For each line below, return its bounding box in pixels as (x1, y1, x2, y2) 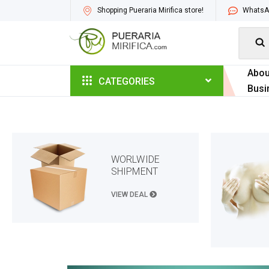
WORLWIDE (111, 153, 160, 165)
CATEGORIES (98, 75, 155, 87)
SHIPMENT (111, 165, 158, 177)
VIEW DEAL (111, 190, 150, 199)
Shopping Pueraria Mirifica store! (97, 6, 204, 14)
